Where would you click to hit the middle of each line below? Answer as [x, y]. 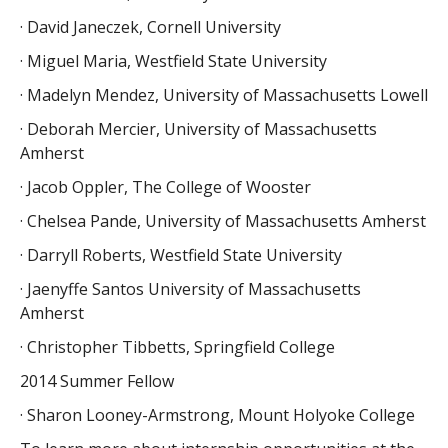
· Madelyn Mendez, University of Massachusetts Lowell [223, 94]
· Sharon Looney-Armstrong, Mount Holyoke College [217, 414]
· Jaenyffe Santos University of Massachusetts [190, 288]
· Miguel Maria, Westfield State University [173, 60]
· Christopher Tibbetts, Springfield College [177, 346]
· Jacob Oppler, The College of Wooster [165, 186]
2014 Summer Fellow [96, 380]
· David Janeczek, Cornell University [150, 26]
